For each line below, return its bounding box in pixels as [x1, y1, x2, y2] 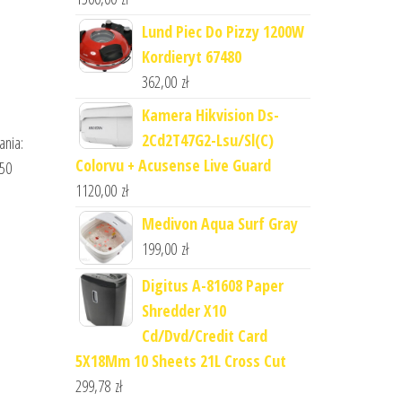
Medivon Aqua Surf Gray [141, 213, 298, 234]
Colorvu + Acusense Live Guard [74, 154, 271, 176]
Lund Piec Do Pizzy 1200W [141, 21, 304, 42]
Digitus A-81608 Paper [141, 275, 284, 296]
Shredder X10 [141, 300, 226, 321]
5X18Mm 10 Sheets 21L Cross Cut [74, 350, 286, 371]
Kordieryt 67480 [141, 46, 241, 67]
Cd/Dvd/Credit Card [141, 325, 267, 346]
